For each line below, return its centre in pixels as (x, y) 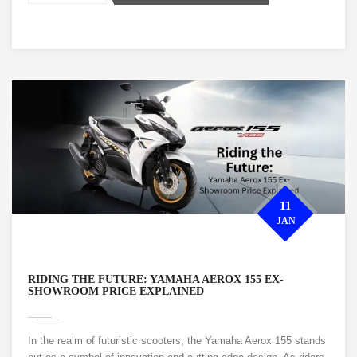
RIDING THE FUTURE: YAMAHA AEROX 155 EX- (156, 280)
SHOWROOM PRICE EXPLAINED (116, 292)
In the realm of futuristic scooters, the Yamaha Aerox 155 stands (177, 341)
